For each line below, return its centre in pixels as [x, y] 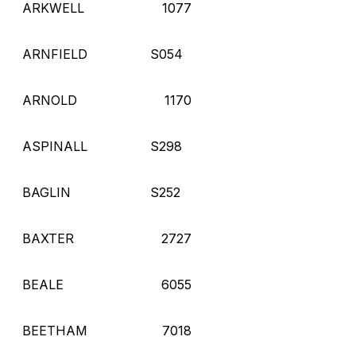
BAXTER [48, 238]
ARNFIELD [55, 54]
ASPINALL [55, 146]
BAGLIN [46, 192]
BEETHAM [55, 330]
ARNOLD [50, 100]
